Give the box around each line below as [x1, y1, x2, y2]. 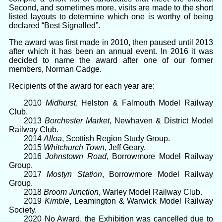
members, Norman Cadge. [9, 65, 102, 74]
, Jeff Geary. [105, 143, 146, 152]
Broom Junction [44, 188, 99, 197]
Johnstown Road [45, 152, 107, 161]
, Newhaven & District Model [110, 116, 213, 125]
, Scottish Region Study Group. [62, 134, 170, 143]
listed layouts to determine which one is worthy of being [9, 12, 213, 21]
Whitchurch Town [44, 143, 105, 152]
